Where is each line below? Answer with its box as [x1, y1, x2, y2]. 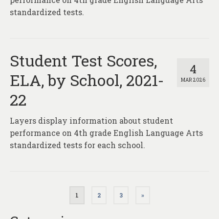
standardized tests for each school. [10, 140, 145, 151]
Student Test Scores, [10, 50, 157, 71]
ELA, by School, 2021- [10, 69, 164, 91]
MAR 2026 [181, 77, 205, 84]
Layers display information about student [10, 115, 173, 126]
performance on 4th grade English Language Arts [10, 128, 203, 138]
